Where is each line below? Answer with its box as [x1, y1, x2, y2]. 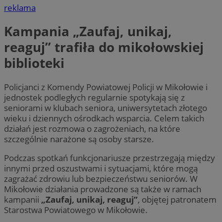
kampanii [4, 193, 41, 205]
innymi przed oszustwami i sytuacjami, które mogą [4, 162, 198, 174]
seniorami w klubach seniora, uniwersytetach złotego [4, 102, 207, 113]
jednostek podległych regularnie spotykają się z [4, 91, 185, 103]
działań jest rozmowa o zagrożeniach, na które [4, 122, 180, 134]
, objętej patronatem [138, 193, 217, 205]
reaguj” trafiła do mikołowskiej [4, 38, 204, 56]
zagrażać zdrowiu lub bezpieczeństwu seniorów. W [4, 172, 198, 184]
